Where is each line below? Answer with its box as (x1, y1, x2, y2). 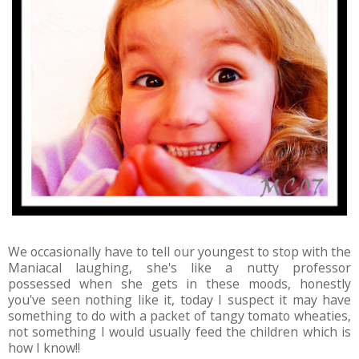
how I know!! (8, 339, 80, 357)
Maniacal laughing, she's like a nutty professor (8, 259, 351, 277)
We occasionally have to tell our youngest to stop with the (8, 243, 351, 261)
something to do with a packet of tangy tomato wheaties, (8, 307, 351, 325)
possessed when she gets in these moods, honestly (8, 275, 351, 293)
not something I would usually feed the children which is (8, 323, 351, 341)
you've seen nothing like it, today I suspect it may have (8, 291, 351, 309)
